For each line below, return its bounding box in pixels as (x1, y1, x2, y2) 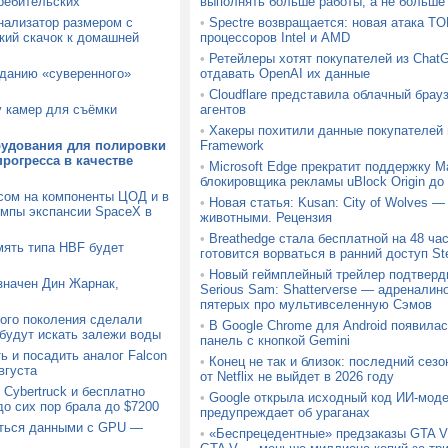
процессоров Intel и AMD (199, 30, 350, 45)
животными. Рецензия (199, 210, 332, 225)
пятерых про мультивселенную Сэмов (199, 297, 432, 312)
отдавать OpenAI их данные (199, 66, 370, 81)
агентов (199, 102, 246, 117)
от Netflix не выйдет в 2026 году (199, 369, 394, 384)
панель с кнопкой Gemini (199, 333, 350, 348)
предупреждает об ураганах (199, 405, 370, 420)
